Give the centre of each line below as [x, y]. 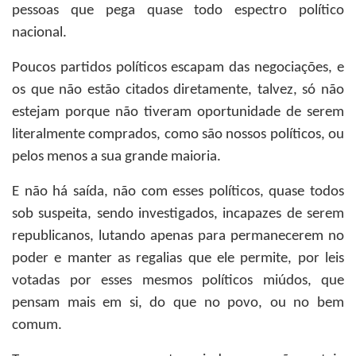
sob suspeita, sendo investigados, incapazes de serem [178, 214]
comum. [37, 325]
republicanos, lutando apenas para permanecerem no [178, 236]
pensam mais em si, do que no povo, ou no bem [178, 303]
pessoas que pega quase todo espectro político [178, 11]
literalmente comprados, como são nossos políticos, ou [178, 135]
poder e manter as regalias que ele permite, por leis [178, 259]
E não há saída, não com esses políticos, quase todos [178, 192]
